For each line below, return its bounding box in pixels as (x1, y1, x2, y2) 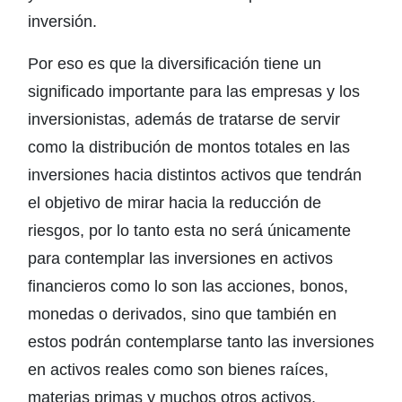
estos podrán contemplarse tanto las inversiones (28, 333, 374, 351)
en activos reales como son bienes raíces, (28, 361, 328, 379)
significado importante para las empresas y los (28, 83, 360, 100)
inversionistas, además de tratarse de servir (28, 110, 340, 128)
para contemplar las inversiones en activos (28, 249, 333, 267)
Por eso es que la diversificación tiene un (28, 55, 321, 73)
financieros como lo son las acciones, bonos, (28, 277, 348, 295)
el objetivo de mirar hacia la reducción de (28, 194, 321, 212)
